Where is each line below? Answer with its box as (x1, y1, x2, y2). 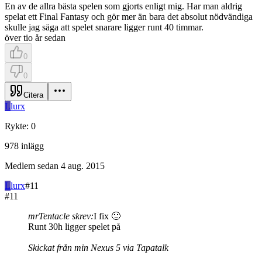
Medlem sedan (5, 160, 58, 171)
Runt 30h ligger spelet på (28, 221, 120, 232)
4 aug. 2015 (61, 160, 105, 171)
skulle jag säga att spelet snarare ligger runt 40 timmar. (5, 22, 204, 32)
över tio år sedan (5, 32, 65, 43)
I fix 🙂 (94, 211, 120, 221)
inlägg (21, 140, 44, 151)
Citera (23, 90, 43, 99)
